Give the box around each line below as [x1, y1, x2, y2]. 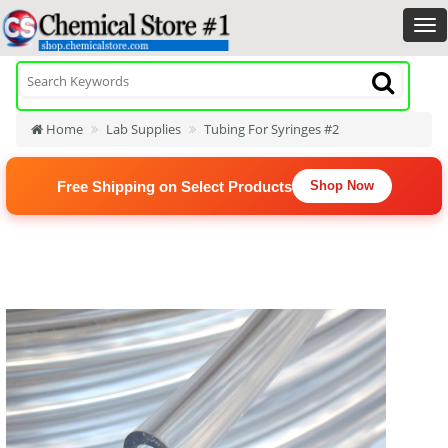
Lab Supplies [106, 120, 181, 138]
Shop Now [309, 178, 374, 193]
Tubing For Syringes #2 [204, 120, 339, 138]
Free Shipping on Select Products [56, 177, 292, 195]
